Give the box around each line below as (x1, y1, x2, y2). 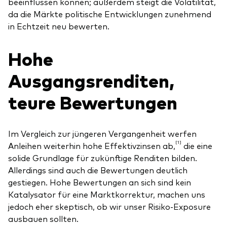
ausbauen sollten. (8, 213, 79, 224)
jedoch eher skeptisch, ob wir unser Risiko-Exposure (8, 201, 211, 212)
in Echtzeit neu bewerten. (8, 20, 109, 31)
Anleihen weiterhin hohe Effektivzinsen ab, (8, 140, 175, 152)
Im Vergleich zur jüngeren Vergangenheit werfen (8, 128, 197, 139)
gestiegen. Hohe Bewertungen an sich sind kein (8, 176, 191, 188)
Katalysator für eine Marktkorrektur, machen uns (8, 188, 205, 200)
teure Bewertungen (8, 89, 177, 114)
